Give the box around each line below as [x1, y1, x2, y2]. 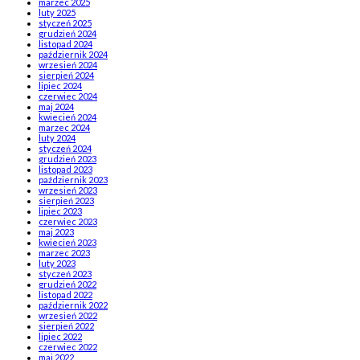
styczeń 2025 [39, 18, 92, 29]
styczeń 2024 [39, 143, 92, 154]
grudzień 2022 [39, 279, 96, 290]
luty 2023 [39, 258, 76, 269]
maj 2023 [39, 227, 74, 238]
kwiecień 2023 [39, 237, 96, 248]
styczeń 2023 [39, 268, 92, 280]
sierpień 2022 [39, 321, 94, 332]
